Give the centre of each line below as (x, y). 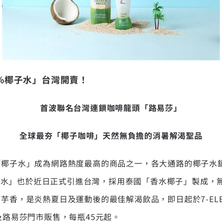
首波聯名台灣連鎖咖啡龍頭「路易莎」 (111, 107)
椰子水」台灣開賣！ (46, 79)
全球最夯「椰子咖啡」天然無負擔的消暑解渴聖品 (111, 135)
